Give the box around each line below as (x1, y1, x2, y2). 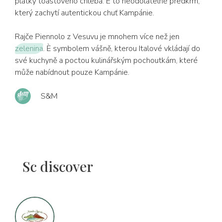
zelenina (15, 43, 43, 54)
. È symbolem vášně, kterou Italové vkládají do (43, 43, 200, 54)
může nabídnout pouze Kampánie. (15, 67, 129, 78)
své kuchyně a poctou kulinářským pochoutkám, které (15, 55, 198, 66)
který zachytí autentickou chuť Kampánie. (15, 7, 154, 18)
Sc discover (22, 157, 93, 175)
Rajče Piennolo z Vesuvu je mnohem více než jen (15, 31, 179, 42)
